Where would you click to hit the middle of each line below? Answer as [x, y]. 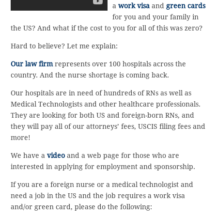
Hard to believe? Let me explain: [64, 46]
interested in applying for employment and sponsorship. [103, 166]
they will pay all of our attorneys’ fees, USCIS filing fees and [108, 126]
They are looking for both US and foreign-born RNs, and [103, 115]
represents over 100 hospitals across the [120, 64]
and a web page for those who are [122, 155]
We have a [29, 155]
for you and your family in [156, 17]
